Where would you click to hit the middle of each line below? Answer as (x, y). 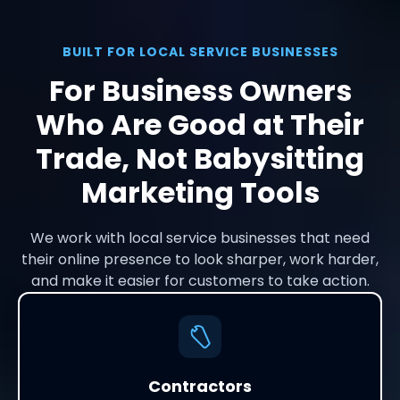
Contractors (200, 387)
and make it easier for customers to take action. (200, 281)
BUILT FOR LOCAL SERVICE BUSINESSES (200, 52)
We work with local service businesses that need (200, 238)
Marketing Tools (200, 193)
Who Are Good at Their (200, 125)
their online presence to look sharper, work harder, (200, 260)
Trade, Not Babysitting (200, 159)
